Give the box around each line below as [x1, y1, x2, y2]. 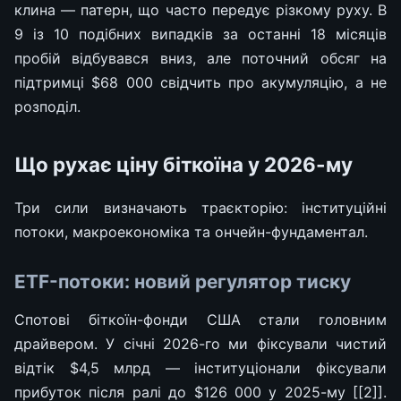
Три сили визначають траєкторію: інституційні [14, 198, 387, 217]
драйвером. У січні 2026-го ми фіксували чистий [14, 334, 387, 353]
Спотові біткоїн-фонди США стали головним [14, 310, 387, 328]
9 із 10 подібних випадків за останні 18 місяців [14, 24, 387, 43]
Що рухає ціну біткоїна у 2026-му [14, 151, 353, 176]
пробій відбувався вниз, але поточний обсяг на [14, 48, 387, 67]
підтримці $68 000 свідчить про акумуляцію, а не [14, 73, 387, 91]
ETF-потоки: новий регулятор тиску [14, 269, 351, 293]
